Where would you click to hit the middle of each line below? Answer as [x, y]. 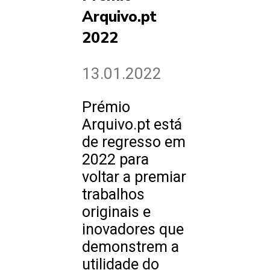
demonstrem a [130, 247]
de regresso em [134, 142]
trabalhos [113, 195]
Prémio [106, 107]
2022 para [115, 160]
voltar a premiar [134, 177]
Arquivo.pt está [132, 125]
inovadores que [133, 230]
